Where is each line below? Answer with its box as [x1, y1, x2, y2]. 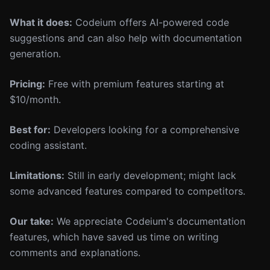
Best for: [10, 124, 51, 136]
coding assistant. [10, 139, 87, 151]
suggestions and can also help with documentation [10, 32, 242, 44]
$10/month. [10, 93, 61, 105]
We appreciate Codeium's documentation [54, 215, 245, 227]
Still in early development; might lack [64, 169, 236, 181]
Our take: [10, 215, 54, 227]
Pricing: [10, 78, 45, 90]
